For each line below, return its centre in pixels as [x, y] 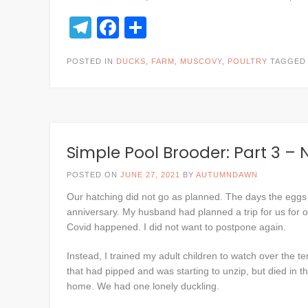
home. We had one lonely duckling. [143, 286]
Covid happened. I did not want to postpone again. [176, 227]
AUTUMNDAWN [227, 175]
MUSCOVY [201, 61]
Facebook [168, 27]
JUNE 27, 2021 [150, 175]
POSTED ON [93, 175]
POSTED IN [91, 61]
